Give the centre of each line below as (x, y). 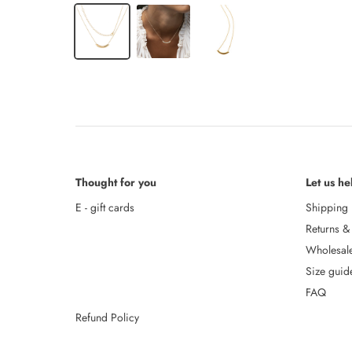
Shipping (327, 207)
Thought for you (116, 182)
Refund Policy (107, 317)
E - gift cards (105, 207)
